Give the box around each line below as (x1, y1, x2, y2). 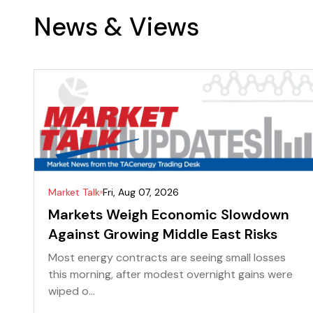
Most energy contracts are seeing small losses (48, 250, 286, 265)
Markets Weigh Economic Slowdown (48, 205, 289, 224)
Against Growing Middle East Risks (48, 225, 277, 244)
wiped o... (48, 284, 95, 299)
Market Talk (48, 186, 100, 199)
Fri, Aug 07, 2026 (103, 186, 179, 199)
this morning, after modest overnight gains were (48, 267, 293, 282)
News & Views (34, 10, 199, 43)
